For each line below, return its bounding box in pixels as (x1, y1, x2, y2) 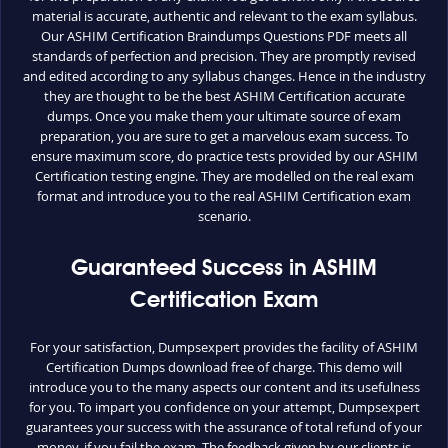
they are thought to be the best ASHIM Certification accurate (43, 87, 405, 105)
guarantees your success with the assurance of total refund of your (26, 418, 422, 436)
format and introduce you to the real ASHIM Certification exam (37, 187, 411, 205)
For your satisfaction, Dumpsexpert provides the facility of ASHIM (30, 338, 418, 356)
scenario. (197, 207, 251, 225)
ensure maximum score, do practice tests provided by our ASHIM (30, 147, 418, 165)
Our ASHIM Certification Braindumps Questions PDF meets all (41, 27, 407, 45)
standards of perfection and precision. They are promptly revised (32, 47, 416, 65)
